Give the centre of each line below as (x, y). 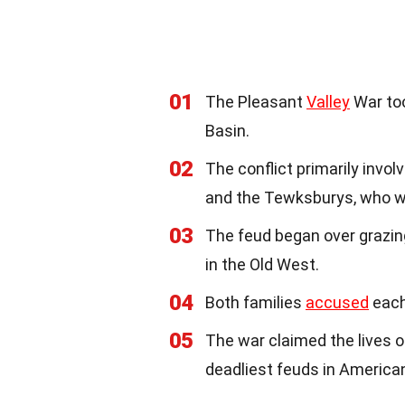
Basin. (227, 130)
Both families (255, 302)
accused (337, 302)
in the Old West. (262, 264)
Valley (328, 101)
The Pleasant (256, 101)
